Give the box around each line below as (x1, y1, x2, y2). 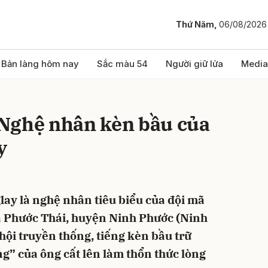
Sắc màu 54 (97, 58, 148, 69)
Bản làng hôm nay (1, 58, 79, 69)
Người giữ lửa (166, 58, 223, 69)
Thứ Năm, (176, 19, 219, 30)
